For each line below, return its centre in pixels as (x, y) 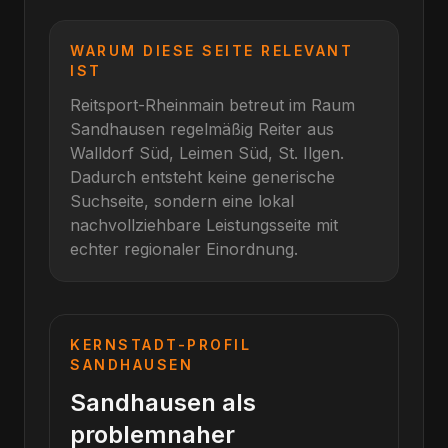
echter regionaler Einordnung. (184, 249)
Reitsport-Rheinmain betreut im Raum (212, 105)
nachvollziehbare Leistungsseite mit (204, 225)
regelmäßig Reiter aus (249, 129)
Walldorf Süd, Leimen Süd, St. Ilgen (205, 153)
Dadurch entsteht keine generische (202, 177)
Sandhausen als (163, 402)
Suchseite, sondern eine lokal (182, 201)
